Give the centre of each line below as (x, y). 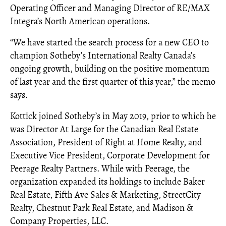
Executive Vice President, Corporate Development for (110, 155)
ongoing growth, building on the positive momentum (110, 69)
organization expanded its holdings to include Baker (107, 182)
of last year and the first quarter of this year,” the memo (113, 82)
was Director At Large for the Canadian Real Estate (104, 129)
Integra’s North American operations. (80, 21)
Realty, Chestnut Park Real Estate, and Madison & (102, 208)
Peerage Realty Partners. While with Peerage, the (100, 168)
